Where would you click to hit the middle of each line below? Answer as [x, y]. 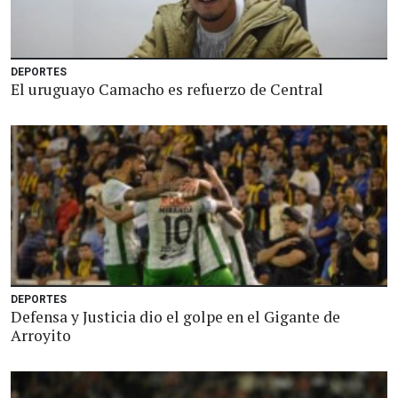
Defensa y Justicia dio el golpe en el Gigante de [175, 317]
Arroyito [41, 335]
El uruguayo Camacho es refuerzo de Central [167, 89]
